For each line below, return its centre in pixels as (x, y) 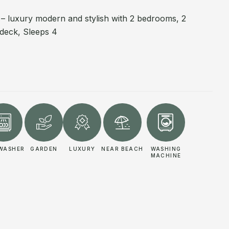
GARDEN (44, 149)
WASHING (166, 149)
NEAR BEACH (122, 149)
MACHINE (166, 155)
